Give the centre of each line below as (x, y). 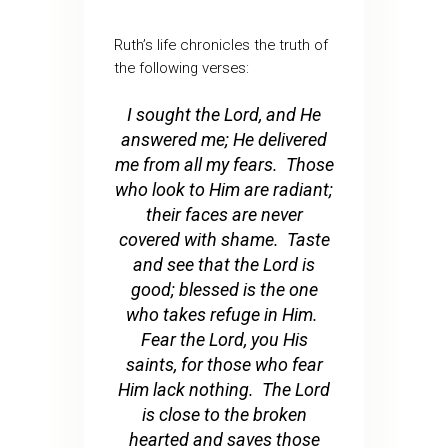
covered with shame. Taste (224, 240)
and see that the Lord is (224, 265)
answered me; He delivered (224, 140)
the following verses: (181, 68)
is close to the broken (224, 415)
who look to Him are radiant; (224, 190)
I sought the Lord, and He (224, 115)
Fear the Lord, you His (224, 340)
